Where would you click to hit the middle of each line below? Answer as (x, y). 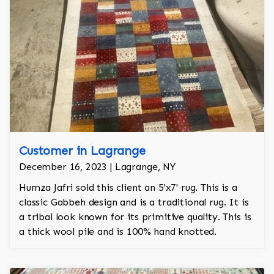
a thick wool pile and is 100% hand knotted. (118, 232)
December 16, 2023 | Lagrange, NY (97, 167)
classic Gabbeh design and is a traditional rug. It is (134, 202)
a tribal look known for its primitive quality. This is (135, 217)
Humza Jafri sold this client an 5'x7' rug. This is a (128, 188)
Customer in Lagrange (82, 151)
